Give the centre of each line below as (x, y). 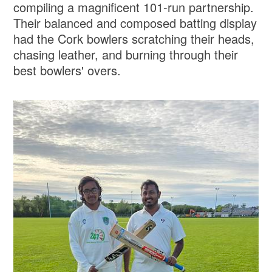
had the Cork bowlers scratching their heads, (134, 39)
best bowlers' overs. (67, 70)
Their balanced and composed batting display (135, 23)
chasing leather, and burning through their (126, 55)
